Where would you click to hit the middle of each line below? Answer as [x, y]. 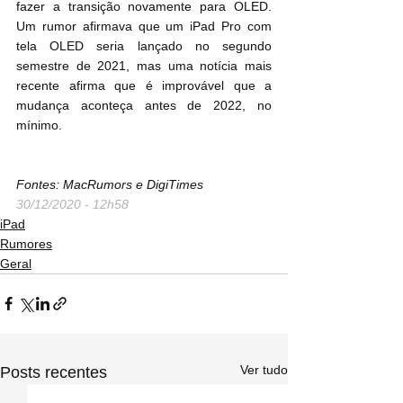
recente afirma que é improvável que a [144, 85]
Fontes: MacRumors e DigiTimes [110, 184]
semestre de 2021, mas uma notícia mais [144, 65]
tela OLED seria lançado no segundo [144, 45]
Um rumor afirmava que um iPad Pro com [144, 26]
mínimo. [39, 125]
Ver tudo [264, 369]
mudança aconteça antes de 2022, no [144, 105]
